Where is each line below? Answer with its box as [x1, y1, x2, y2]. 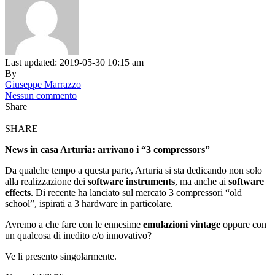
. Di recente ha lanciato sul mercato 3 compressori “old [31, 187, 242, 198]
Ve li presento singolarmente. [5, 251, 117, 262]
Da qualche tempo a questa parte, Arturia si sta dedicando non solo [5, 165, 262, 176]
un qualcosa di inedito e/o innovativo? [5, 230, 152, 241]
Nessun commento [5, 90, 77, 101]
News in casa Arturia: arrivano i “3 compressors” [5, 144, 210, 155]
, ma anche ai [175, 176, 228, 187]
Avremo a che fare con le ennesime [5, 219, 143, 230]
